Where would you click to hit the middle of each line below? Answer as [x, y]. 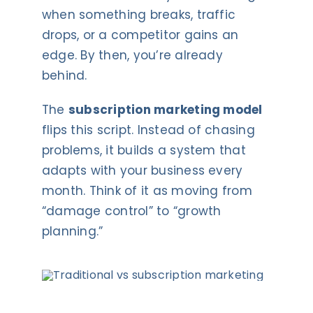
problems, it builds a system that [144, 150]
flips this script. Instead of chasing [148, 130]
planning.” [72, 231]
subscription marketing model [165, 109]
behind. [64, 75]
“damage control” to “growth [131, 211]
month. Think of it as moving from [147, 190]
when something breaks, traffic [139, 14]
